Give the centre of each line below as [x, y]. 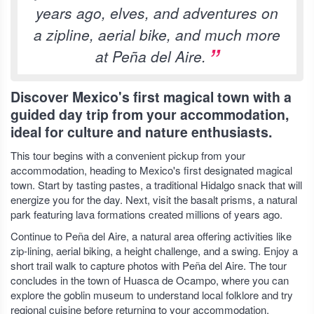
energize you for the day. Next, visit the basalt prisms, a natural [154, 199]
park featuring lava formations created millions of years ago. [146, 214]
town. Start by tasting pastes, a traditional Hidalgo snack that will [156, 185]
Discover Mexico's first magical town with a [151, 97]
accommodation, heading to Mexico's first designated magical [151, 170]
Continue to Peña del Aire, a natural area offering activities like [151, 236]
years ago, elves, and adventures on [157, 13]
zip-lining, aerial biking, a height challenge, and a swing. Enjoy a [154, 251]
